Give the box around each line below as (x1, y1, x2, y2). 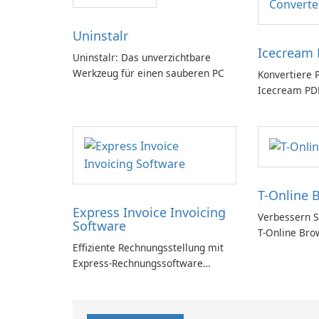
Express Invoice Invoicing (73, 204, 226, 221)
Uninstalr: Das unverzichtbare (73, 51, 211, 65)
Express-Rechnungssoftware (73, 256, 203, 270)
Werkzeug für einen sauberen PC (73, 66, 224, 80)
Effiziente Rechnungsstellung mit (73, 241, 224, 254)
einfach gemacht (73, 272, 150, 286)
